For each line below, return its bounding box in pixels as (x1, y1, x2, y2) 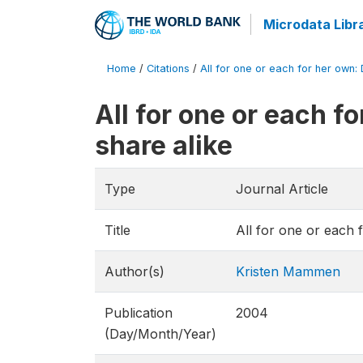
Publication (105, 305, 173, 321)
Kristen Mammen (236, 263, 340, 280)
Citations (147, 62, 190, 75)
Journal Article (236, 181, 328, 197)
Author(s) (105, 263, 164, 280)
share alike (95, 130, 233, 161)
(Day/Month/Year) (105, 326, 216, 342)
